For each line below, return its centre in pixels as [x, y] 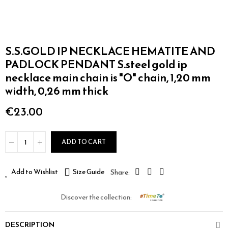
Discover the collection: [96, 197]
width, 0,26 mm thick [57, 91]
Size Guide [89, 172]
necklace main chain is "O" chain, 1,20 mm [108, 78]
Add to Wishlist [35, 172]
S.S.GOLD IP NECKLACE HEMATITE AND [110, 51]
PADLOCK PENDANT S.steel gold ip [96, 64]
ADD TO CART [84, 142]
